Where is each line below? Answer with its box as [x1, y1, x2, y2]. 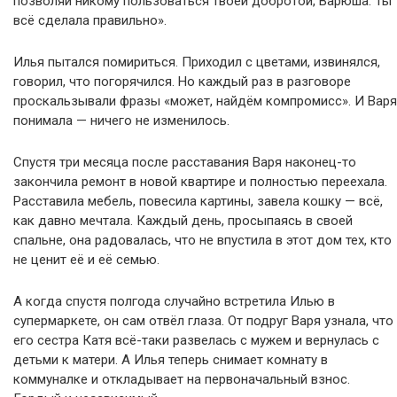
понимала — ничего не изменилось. [13, 113, 230, 128]
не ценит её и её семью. [13, 252, 160, 268]
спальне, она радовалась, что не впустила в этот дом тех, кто [13, 232, 392, 248]
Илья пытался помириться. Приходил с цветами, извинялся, [13, 54, 380, 70]
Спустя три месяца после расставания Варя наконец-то [13, 154, 356, 170]
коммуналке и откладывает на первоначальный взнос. [13, 371, 350, 387]
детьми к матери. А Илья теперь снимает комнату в [13, 352, 328, 368]
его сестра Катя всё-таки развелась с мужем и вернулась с [13, 332, 379, 348]
